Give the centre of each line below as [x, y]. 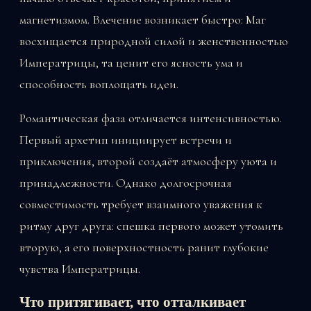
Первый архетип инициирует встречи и [126, 139]
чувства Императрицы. [80, 268]
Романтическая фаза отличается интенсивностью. [151, 118]
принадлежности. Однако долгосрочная [126, 182]
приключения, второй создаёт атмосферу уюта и [148, 161]
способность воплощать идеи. [99, 84]
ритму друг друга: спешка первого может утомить [151, 225]
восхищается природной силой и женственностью [154, 41]
